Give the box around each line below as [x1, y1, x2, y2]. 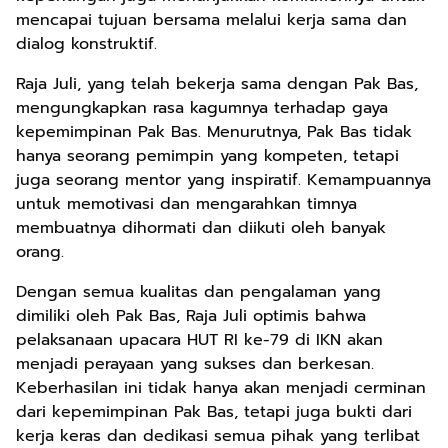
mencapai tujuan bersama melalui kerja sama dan [16, 8, 407, 32]
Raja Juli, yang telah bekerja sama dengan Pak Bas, [16, 72, 418, 96]
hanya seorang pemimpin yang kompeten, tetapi [16, 144, 399, 168]
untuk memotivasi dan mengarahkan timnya [16, 192, 357, 216]
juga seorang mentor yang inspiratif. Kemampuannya [16, 168, 431, 192]
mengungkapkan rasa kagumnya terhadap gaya [16, 96, 388, 120]
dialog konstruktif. [16, 32, 157, 56]
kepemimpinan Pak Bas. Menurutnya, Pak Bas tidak [16, 120, 412, 144]
